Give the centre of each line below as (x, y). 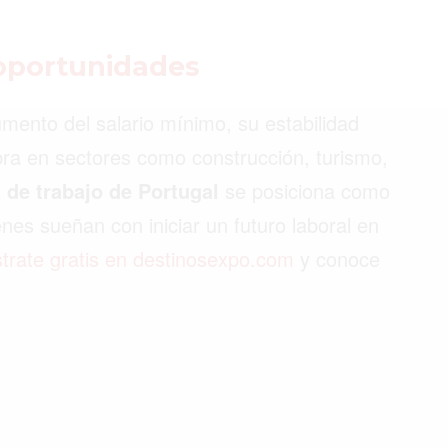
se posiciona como (304, 190)
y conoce (337, 258)
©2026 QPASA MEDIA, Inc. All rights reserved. (224, 88)
